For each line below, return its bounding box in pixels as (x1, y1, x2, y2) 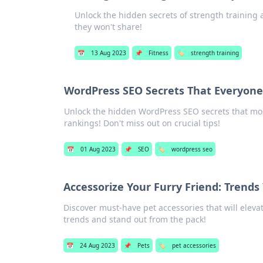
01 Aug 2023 (80, 145, 116, 153)
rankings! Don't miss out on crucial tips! (64, 117, 221, 129)
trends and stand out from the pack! (63, 214, 206, 225)
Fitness (148, 49, 168, 57)
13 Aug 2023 (90, 49, 126, 57)
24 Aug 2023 (79, 241, 115, 249)
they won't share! (74, 21, 142, 32)
